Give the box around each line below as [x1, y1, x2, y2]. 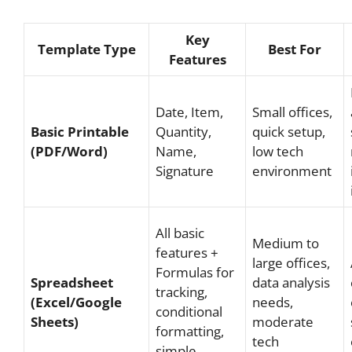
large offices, [252, 254, 330, 272]
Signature [156, 162, 214, 180]
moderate [252, 313, 313, 331]
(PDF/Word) [31, 142, 108, 160]
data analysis [252, 273, 330, 291]
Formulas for [156, 263, 234, 281]
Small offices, [252, 103, 332, 121]
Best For [268, 40, 321, 58]
